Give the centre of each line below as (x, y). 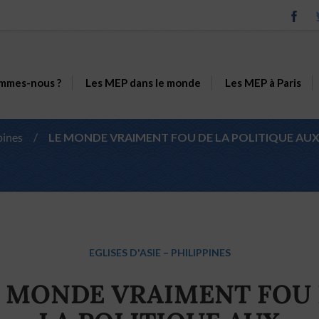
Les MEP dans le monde (143, 83)
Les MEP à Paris (263, 83)
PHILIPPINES (200, 252)
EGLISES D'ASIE (125, 252)
